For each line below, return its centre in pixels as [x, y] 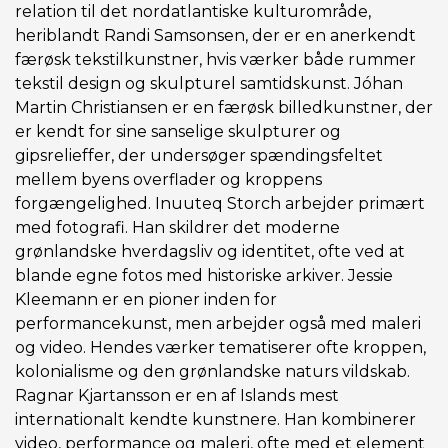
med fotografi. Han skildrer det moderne [177, 227]
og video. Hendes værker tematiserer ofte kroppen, [220, 347]
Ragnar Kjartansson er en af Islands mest [177, 395]
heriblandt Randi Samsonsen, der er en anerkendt [215, 35]
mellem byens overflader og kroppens [168, 179]
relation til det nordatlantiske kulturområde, [193, 11]
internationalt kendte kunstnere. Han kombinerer [215, 419]
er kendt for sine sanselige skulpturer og [178, 131]
